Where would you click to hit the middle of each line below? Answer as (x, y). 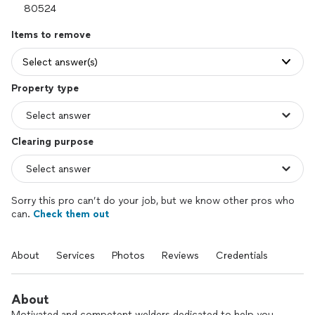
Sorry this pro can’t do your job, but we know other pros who (153, 201)
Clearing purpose (52, 142)
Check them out (71, 214)
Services (76, 256)
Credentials (242, 256)
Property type (45, 88)
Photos (128, 256)
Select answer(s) (60, 62)
